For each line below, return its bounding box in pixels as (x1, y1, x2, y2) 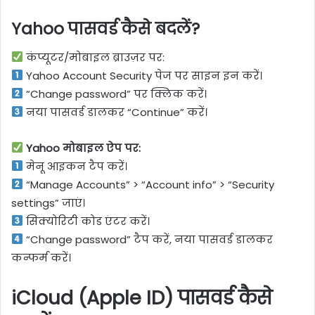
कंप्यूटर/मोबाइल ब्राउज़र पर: (23, 49, 165, 65)
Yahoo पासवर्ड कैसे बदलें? (11, 18, 200, 41)
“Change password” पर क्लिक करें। (23, 86, 207, 101)
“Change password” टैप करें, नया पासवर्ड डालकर (23, 231, 274, 247)
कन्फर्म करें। (11, 250, 71, 265)
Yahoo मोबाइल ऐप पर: (23, 140, 141, 155)
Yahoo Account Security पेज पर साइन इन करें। (23, 67, 263, 83)
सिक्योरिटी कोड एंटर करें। (23, 213, 150, 229)
